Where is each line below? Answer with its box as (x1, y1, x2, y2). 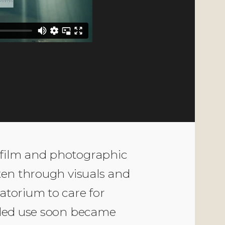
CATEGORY (29, 44, 71, 52)
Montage (29, 72, 59, 80)
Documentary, (29, 63, 76, 71)
